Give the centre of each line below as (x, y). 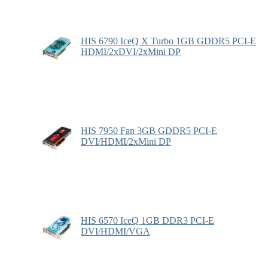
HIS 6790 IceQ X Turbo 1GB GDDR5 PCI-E (168, 41)
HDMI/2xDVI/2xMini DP (131, 51)
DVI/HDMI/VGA (115, 231)
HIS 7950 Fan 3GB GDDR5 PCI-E (149, 130)
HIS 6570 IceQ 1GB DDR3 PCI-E (147, 220)
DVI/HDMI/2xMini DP (126, 141)
